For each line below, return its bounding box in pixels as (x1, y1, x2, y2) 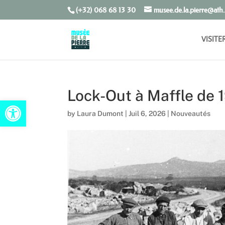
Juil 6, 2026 (129, 109, 166, 118)
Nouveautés (171, 109, 211, 118)
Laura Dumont (77, 109, 124, 118)
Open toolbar (5, 95, 59, 114)
